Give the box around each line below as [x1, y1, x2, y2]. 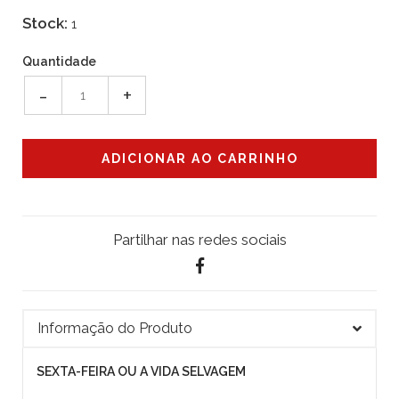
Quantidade [22, 54, 96, 69]
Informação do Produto [37, 320, 192, 338]
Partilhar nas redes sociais [112, 231, 287, 249]
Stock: [22, 14, 68, 33]
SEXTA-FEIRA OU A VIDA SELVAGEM [37, 364, 246, 379]
